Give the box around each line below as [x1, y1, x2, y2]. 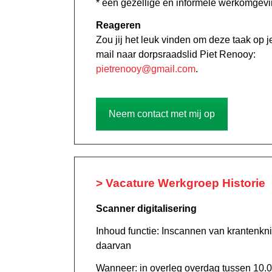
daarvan [96, 240, 131, 251]
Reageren [96, 20, 141, 31]
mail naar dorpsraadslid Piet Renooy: [96, 49, 256, 60]
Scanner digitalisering [96, 203, 197, 214]
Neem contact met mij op [109, 109, 215, 120]
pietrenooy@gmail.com [96, 64, 195, 75]
